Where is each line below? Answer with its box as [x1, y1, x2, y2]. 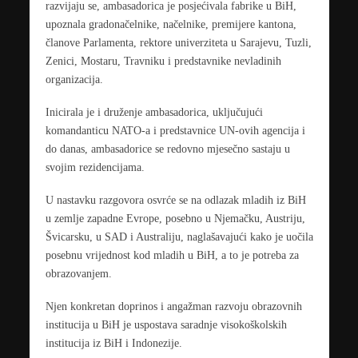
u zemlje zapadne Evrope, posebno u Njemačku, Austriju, [45, 212, 305, 225]
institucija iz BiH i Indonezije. [45, 336, 182, 350]
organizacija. [45, 73, 103, 86]
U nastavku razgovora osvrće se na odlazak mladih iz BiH [45, 193, 306, 207]
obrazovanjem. [45, 267, 112, 280]
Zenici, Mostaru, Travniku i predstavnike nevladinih [45, 54, 281, 68]
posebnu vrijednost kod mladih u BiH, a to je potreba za [45, 249, 299, 262]
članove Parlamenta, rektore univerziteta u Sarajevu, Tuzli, [45, 36, 312, 50]
